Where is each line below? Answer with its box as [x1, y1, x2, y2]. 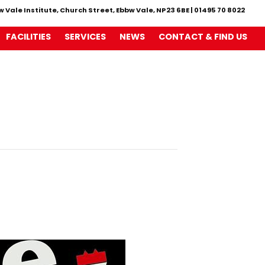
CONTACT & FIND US [159, 31, 247, 43]
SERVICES [64, 31, 106, 43]
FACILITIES [6, 31, 51, 43]
